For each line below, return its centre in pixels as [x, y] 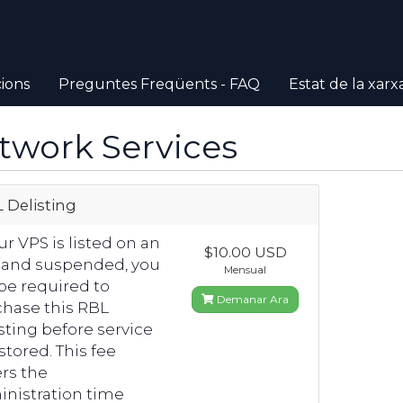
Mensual [246, 270]
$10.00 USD [245, 252]
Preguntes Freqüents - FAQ [159, 84]
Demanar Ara [252, 299]
